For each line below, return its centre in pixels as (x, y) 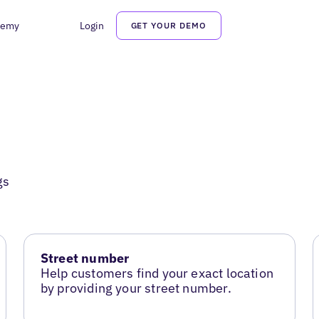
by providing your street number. (136, 288)
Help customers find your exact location (157, 273)
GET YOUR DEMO (168, 25)
